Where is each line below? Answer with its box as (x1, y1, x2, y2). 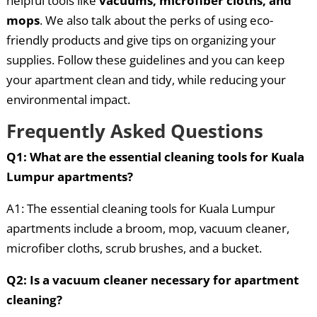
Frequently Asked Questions (6, 118, 263, 144)
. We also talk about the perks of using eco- (39, 12, 273, 29)
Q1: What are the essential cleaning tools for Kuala (6, 149, 304, 166)
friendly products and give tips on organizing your (6, 32, 276, 49)
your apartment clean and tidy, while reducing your (6, 71, 286, 88)
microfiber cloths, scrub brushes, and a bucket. (6, 240, 262, 257)
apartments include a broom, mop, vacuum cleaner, (6, 220, 289, 237)
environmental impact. (6, 91, 130, 108)
